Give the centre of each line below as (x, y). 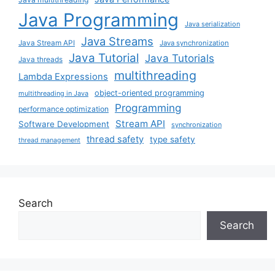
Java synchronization (194, 43)
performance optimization (64, 109)
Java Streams (117, 41)
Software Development (64, 124)
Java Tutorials (180, 58)
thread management (49, 141)
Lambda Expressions (63, 77)
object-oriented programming (149, 93)
